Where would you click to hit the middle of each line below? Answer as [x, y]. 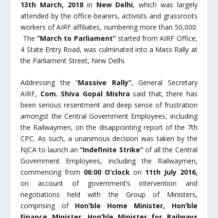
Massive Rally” [105, 82]
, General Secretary [164, 82]
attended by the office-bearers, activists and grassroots [109, 16]
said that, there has [163, 93]
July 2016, [179, 172]
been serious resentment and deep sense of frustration [109, 105]
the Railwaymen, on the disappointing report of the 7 [106, 127]
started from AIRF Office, [156, 38]
